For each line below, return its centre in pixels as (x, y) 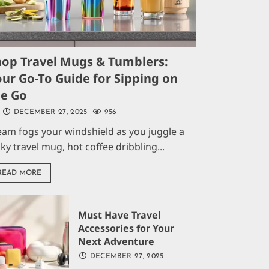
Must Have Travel (120, 215)
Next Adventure (116, 242)
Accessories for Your (126, 228)
